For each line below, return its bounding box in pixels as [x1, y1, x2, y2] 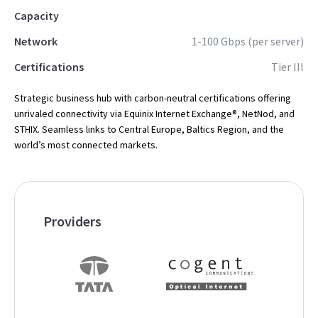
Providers [43, 212, 102, 230]
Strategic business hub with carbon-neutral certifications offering [14, 92, 291, 104]
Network [14, 34, 57, 48]
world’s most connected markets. [14, 138, 158, 151]
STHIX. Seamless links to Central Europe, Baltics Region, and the [14, 123, 284, 136]
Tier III [271, 60, 304, 74]
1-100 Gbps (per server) [192, 34, 304, 48]
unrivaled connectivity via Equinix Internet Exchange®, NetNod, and [14, 107, 295, 120]
